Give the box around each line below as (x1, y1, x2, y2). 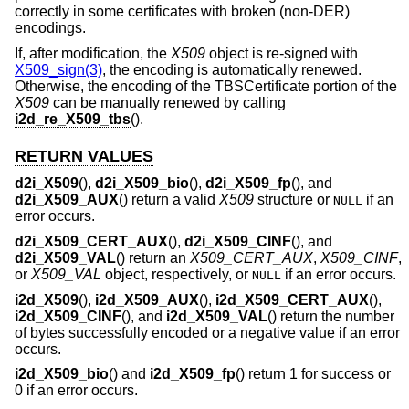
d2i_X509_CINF (184, 234, 291, 250)
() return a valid (119, 192, 219, 208)
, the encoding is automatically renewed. (102, 61, 362, 78)
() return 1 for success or (236, 366, 391, 383)
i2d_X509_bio (15, 366, 109, 383)
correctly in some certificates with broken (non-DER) (15, 4, 350, 20)
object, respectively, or (101, 267, 252, 283)
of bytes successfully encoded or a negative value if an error (15, 324, 400, 341)
